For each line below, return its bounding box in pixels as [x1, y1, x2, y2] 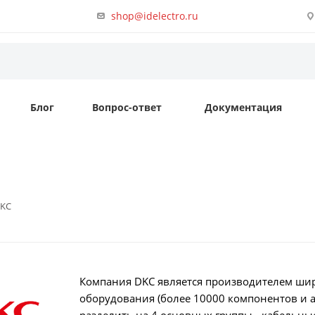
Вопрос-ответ [92, 101, 162, 114]
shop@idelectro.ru [111, 8, 199, 22]
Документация [205, 101, 282, 114]
